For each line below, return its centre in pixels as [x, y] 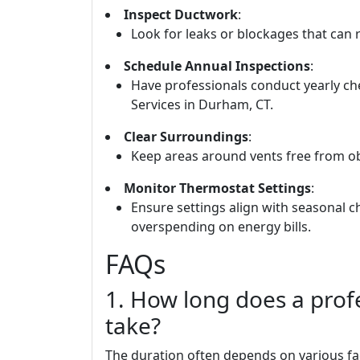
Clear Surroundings [186, 137]
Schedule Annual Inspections [217, 66]
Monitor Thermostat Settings [217, 188]
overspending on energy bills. [221, 227]
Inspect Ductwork [181, 14]
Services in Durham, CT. [202, 104]
